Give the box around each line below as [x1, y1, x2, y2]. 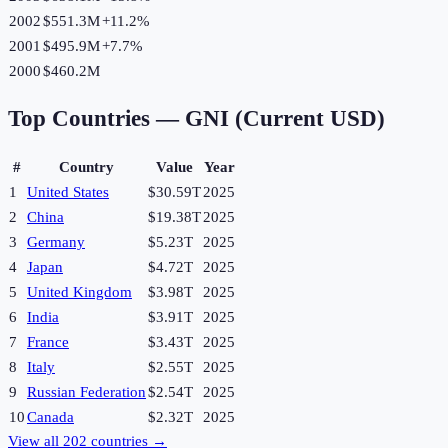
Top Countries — [8, 106, 185, 132]
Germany [27, 234, 85, 251]
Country [59, 159, 114, 176]
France [27, 334, 69, 351]
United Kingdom [27, 284, 132, 301]
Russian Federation [27, 384, 146, 401]
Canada [27, 409, 74, 426]
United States [27, 184, 109, 201]
